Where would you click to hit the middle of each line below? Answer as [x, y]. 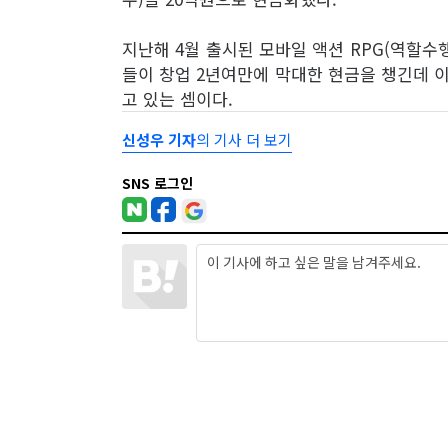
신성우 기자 [159, 139]
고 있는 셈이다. [177, 98]
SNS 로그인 [157, 182]
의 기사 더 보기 [244, 139]
